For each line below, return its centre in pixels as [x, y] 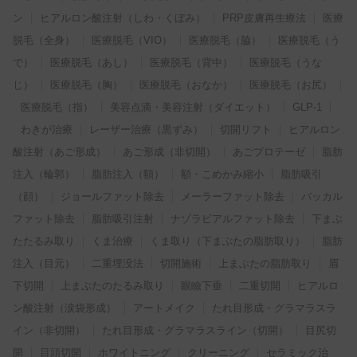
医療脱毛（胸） [86, 85]
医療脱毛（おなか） [186, 85]
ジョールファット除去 [112, 197]
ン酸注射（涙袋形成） [65, 308]
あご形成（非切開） [169, 152]
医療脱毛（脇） [225, 41]
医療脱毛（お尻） [291, 85]
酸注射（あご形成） [59, 152]
